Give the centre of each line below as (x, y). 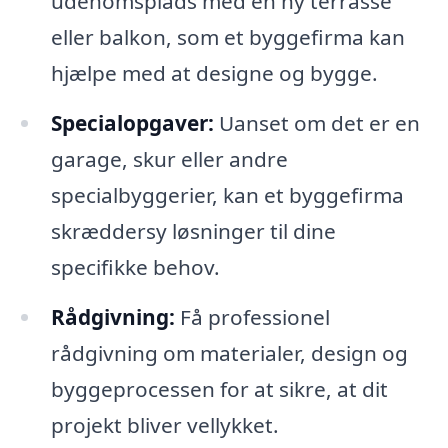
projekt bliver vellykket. (164, 425)
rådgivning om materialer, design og (229, 353)
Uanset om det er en (316, 123)
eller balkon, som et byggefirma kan (227, 37)
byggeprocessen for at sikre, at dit (219, 389)
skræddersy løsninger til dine (193, 231)
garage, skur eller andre (169, 159)
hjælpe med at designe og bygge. (214, 73)
